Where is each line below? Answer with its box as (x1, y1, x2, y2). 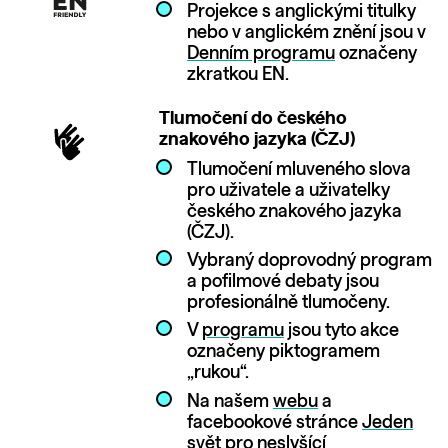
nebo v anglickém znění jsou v (186, 24, 426, 43)
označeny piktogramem (186, 343, 380, 362)
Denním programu (186, 45, 335, 64)
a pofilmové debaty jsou (186, 273, 379, 292)
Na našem (186, 392, 273, 411)
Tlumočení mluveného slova (186, 160, 411, 179)
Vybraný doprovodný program (186, 252, 432, 271)
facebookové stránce (186, 413, 362, 432)
